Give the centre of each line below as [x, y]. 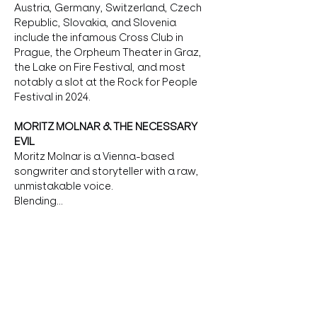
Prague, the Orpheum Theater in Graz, [109, 52]
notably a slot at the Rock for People [107, 82]
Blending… [39, 201]
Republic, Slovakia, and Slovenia [96, 23]
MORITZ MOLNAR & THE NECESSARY [107, 127]
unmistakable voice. [64, 186]
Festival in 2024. [52, 97]
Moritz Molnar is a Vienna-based [95, 156]
